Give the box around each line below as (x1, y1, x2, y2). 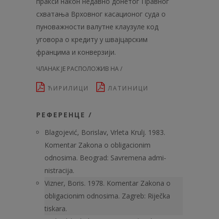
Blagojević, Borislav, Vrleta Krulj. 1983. (44, 128, 165, 137)
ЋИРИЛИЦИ (45, 84, 96, 92)
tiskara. (44, 204, 67, 213)
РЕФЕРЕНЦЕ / (36, 110, 92, 119)
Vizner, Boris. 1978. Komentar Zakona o (44, 178, 171, 188)
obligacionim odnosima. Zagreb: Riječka (44, 191, 170, 200)
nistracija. (44, 166, 74, 175)
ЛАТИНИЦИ (106, 84, 153, 92)
